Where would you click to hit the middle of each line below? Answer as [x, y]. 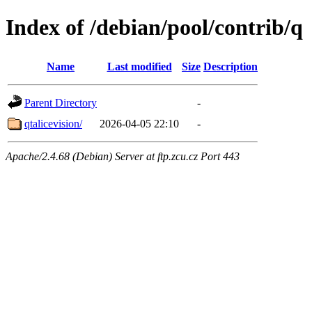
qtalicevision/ [53, 123]
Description [231, 66]
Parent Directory [61, 102]
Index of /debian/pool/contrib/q [154, 28]
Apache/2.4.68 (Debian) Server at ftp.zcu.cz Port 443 [123, 156]
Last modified [139, 66]
